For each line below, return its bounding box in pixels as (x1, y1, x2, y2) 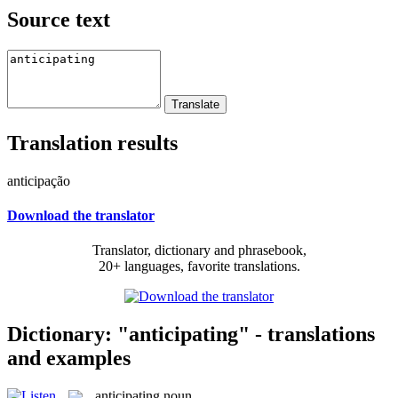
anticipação (7, 172, 70, 188)
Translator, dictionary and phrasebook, (92, 243, 306, 259)
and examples (7, 346, 131, 370)
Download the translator (7, 207, 155, 223)
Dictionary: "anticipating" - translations (7, 322, 375, 346)
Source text (7, 7, 110, 31)
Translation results (7, 131, 178, 155)
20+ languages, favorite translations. (98, 259, 300, 275)
